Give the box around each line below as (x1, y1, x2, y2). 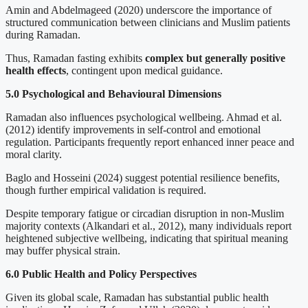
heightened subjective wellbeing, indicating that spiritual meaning (5, 232, 288, 244)
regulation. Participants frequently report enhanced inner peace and (5, 135, 294, 148)
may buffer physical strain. (5, 244, 120, 256)
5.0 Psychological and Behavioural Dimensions (5, 87, 221, 100)
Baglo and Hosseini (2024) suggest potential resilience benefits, (5, 171, 280, 184)
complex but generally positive (145, 52, 285, 64)
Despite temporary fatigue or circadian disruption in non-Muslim (5, 207, 284, 219)
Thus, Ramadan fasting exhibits (5, 52, 145, 64)
